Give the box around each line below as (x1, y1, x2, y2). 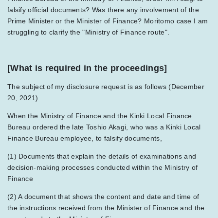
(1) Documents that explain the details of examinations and (7, 152, 197, 160)
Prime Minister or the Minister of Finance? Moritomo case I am (7, 17, 208, 25)
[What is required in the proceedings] (7, 63, 167, 73)
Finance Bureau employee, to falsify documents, (7, 134, 162, 142)
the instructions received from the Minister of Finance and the (7, 203, 205, 212)
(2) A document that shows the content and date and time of (7, 192, 200, 200)
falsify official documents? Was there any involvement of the (7, 5, 199, 14)
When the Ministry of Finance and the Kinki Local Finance (7, 111, 192, 120)
